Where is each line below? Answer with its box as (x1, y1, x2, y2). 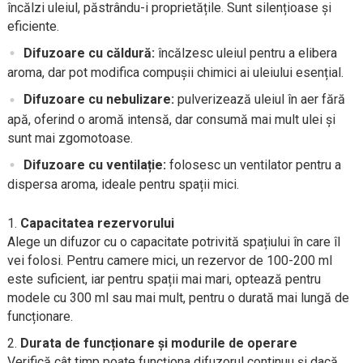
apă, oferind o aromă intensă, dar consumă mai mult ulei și (6, 111, 335, 127)
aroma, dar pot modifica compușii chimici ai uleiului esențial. (6, 65, 344, 81)
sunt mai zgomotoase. (6, 130, 133, 146)
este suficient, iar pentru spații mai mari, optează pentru (6, 271, 321, 287)
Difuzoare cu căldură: (23, 45, 155, 62)
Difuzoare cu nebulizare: (23, 92, 174, 108)
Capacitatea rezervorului (19, 215, 174, 231)
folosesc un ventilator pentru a (165, 156, 341, 173)
